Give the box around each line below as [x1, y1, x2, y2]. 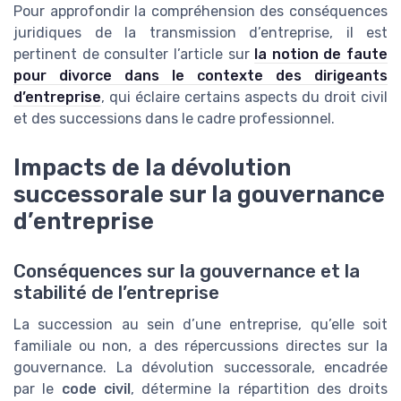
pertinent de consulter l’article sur [13, 46, 255, 64]
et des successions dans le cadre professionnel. [13, 110, 335, 128]
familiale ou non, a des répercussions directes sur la [13, 337, 388, 354]
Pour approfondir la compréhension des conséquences [13, 3, 388, 21]
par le [13, 380, 62, 397]
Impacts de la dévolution [13, 153, 291, 181]
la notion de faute [254, 46, 388, 64]
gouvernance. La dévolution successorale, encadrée [13, 358, 388, 376]
